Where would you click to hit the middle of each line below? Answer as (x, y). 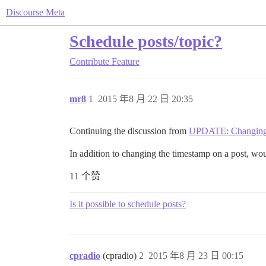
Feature (126, 61)
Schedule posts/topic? (146, 41)
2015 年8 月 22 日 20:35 (145, 99)
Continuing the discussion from (129, 131)
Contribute (89, 61)
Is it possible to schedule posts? (128, 204)
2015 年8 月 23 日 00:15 (196, 256)
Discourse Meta (35, 12)
